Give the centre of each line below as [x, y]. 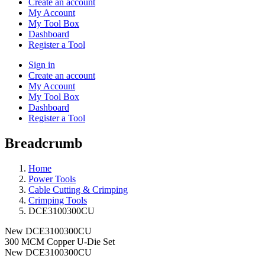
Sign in [42, 64]
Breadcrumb [43, 143]
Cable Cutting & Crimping [78, 189]
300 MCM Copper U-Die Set [60, 241]
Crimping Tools [58, 200]
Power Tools [52, 179]
